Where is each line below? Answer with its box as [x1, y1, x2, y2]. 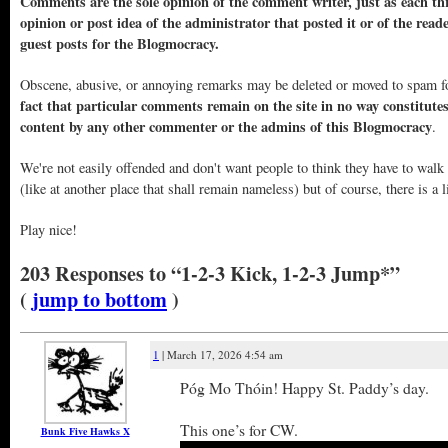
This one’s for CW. [180, 419, 298, 440]
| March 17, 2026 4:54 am [159, 347, 283, 362]
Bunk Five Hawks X [40, 424, 130, 438]
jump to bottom [32, 284, 167, 314]
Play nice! [20, 220, 77, 239]
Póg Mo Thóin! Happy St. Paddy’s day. [180, 377, 429, 398]
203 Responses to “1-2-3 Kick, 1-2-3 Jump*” [20, 258, 400, 288]
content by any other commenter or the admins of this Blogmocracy [20, 116, 432, 137]
